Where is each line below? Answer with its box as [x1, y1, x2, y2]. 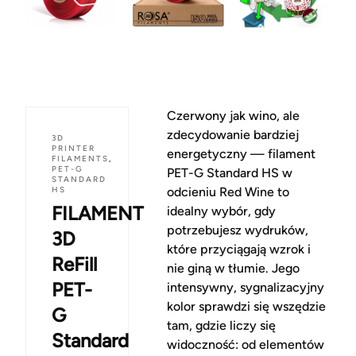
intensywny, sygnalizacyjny [166, 280, 324, 296]
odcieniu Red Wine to [166, 184, 289, 200]
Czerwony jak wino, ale [166, 108, 300, 124]
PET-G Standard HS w [166, 165, 292, 181]
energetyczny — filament [166, 146, 315, 162]
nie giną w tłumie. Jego [166, 261, 300, 277]
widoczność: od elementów [166, 337, 324, 353]
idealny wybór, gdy [166, 203, 276, 219]
